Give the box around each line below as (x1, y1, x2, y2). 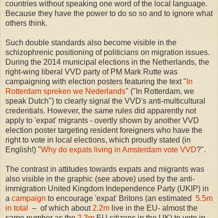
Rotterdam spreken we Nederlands (5, 87, 126, 96)
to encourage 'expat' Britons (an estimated (46, 194, 194, 203)
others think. (5, 19, 49, 28)
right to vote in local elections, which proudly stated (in (5, 136, 191, 145)
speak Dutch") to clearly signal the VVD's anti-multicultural (5, 97, 205, 106)
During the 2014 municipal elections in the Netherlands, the (5, 58, 209, 67)
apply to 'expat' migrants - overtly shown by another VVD (5, 116, 199, 125)
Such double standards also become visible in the (5, 38, 177, 47)
